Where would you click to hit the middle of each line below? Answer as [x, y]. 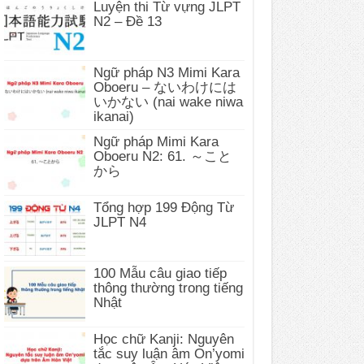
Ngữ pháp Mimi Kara [156, 141]
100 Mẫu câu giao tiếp [160, 274]
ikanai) [114, 116]
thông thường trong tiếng [168, 288]
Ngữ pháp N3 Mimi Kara [167, 72]
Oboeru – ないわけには [165, 87]
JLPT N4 [120, 222]
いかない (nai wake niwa [168, 102]
